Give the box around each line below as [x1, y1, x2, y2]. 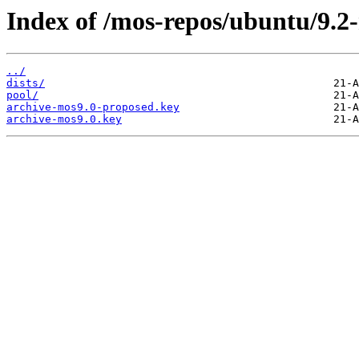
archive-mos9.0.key [6, 113, 122, 126]
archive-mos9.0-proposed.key [6, 101, 179, 114]
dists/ [6, 77, 45, 90]
